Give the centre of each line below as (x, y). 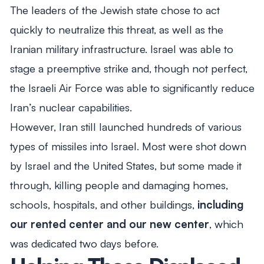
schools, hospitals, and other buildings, (103, 204)
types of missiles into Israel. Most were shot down (128, 146)
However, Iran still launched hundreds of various (126, 127)
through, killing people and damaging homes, (119, 185)
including (220, 204)
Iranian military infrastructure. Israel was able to (121, 49)
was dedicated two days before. (84, 243)
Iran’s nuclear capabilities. (71, 107)
